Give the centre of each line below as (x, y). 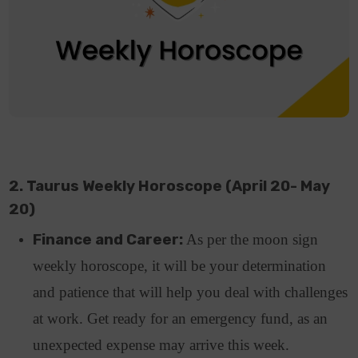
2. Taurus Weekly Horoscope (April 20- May (170, 187)
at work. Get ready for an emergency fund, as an (181, 319)
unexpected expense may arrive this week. (163, 345)
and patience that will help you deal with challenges (191, 292)
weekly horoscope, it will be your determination (180, 266)
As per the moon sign (253, 240)
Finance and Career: (110, 240)
